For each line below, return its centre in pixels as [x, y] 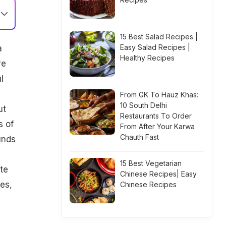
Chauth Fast [139, 137]
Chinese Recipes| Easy [158, 174]
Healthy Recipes [147, 58]
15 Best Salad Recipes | [159, 37]
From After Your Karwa [157, 126]
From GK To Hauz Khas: [159, 95]
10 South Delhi [144, 105]
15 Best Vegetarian [151, 163]
